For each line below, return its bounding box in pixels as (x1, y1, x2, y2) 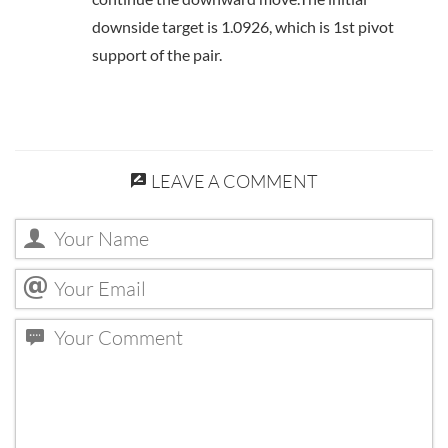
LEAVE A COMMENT (148, 170, 318, 193)
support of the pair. (92, 45, 222, 65)
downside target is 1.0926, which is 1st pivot (92, 17, 394, 37)
